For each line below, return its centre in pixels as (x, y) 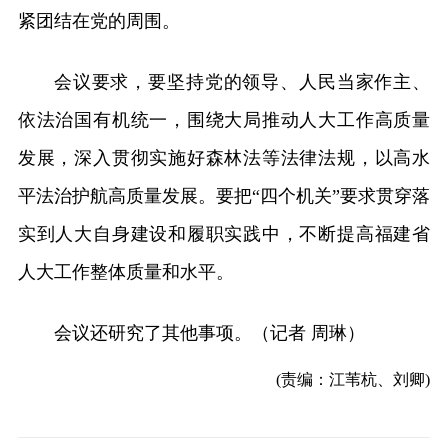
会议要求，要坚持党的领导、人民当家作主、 (242, 82)
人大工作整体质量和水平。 (125, 272)
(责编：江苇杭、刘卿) (353, 379)
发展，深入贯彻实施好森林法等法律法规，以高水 (224, 158)
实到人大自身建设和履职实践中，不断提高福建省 (224, 234)
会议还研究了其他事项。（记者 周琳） (209, 333)
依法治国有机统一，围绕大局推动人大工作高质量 (224, 120)
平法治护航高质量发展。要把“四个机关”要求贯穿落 (224, 196)
